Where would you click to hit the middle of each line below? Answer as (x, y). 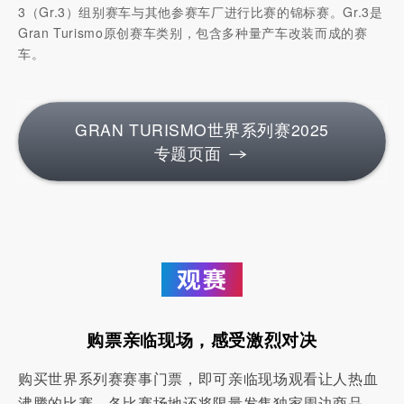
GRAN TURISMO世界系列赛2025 (202, 129)
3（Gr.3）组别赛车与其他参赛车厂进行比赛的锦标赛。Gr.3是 (201, 11)
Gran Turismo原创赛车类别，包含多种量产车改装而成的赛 (193, 32)
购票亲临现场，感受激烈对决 (202, 339)
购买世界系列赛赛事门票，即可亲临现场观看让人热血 (198, 378)
